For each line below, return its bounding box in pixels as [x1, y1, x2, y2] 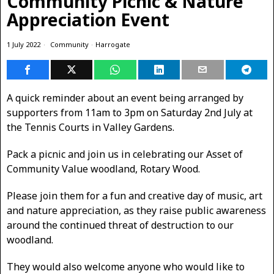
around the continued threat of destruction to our [7, 218, 234, 232]
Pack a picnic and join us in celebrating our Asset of [7, 147, 243, 161]
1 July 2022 [7, 40, 40, 49]
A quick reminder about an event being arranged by [7, 91, 243, 105]
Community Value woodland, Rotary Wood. [7, 162, 200, 176]
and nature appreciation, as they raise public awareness [7, 204, 266, 217]
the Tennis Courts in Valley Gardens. [7, 120, 174, 134]
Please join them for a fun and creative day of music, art [7, 189, 262, 202]
